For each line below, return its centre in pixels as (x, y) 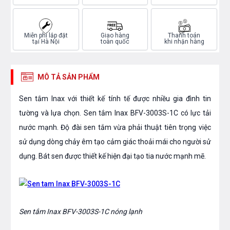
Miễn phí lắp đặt (46, 36)
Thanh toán (184, 36)
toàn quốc (115, 42)
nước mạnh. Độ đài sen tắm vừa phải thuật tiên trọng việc (115, 128)
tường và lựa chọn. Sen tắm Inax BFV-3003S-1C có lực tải (115, 113)
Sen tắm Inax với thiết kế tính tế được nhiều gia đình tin (115, 99)
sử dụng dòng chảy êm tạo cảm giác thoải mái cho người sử (115, 142)
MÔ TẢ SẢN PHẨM (69, 77)
